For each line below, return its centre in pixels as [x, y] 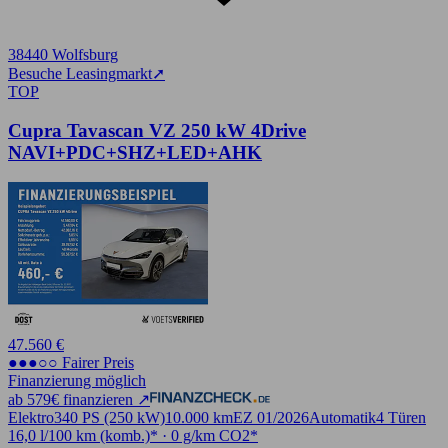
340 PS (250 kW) [109, 418]
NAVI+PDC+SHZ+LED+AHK [135, 152]
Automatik [342, 418]
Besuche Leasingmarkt [80, 74]
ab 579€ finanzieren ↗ [79, 400]
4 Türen [401, 418]
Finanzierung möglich [77, 381]
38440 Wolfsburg [63, 55]
